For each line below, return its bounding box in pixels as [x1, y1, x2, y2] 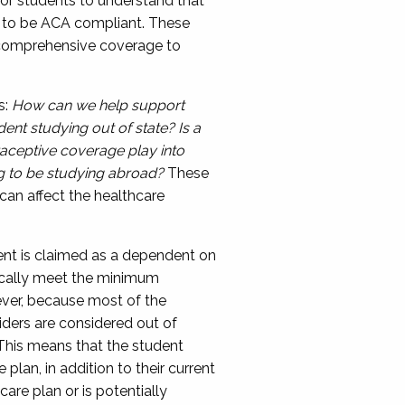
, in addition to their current [38, 360, 215, 377]
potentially [91, 382, 167, 400]
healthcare [93, 187, 165, 204]
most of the [87, 292, 166, 309]
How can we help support [11, 97, 184, 114]
